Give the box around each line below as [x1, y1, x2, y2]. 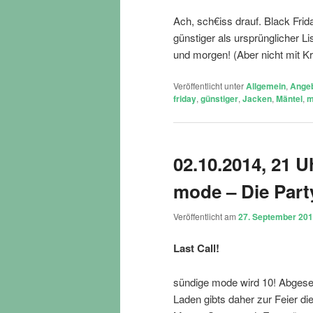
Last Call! [173, 240, 219, 256]
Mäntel [276, 92, 303, 105]
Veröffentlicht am [173, 210, 238, 222]
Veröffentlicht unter [173, 80, 244, 92]
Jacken [242, 92, 272, 105]
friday [173, 92, 196, 105]
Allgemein [246, 80, 286, 93]
